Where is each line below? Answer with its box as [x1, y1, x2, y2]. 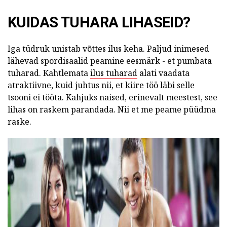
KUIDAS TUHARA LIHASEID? [8, 14, 191, 31]
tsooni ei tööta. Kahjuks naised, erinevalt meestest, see [8, 92, 217, 103]
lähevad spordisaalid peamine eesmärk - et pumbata [8, 55, 212, 67]
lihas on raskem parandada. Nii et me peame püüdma [8, 104, 216, 116]
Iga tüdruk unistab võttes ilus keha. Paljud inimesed [8, 43, 209, 55]
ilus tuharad [90, 67, 137, 79]
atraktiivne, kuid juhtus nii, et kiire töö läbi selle [8, 80, 195, 91]
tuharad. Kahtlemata [8, 67, 90, 79]
